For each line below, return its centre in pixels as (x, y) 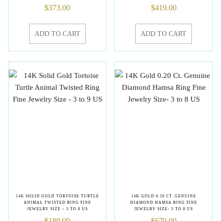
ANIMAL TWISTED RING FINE (57, 202)
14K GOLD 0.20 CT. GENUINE (164, 196)
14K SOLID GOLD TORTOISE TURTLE (57, 196)
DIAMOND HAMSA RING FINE (164, 202)
